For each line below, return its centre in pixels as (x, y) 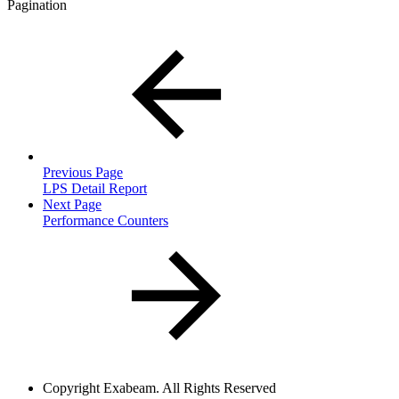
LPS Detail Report (95, 189)
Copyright (71, 388)
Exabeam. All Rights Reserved (190, 388)
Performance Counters (106, 221)
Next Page (72, 205)
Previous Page (83, 173)
